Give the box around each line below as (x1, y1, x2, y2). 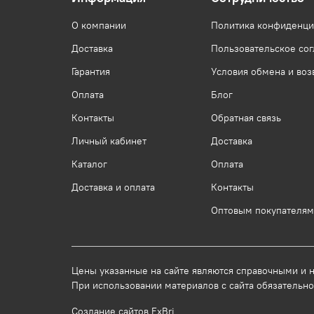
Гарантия (71, 65, 110, 78)
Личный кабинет (71, 135, 146, 148)
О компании (71, 19, 126, 32)
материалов (165, 279, 219, 292)
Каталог (71, 158, 107, 171)
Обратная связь (211, 111, 281, 125)
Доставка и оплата (71, 181, 155, 194)
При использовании (71, 279, 165, 292)
